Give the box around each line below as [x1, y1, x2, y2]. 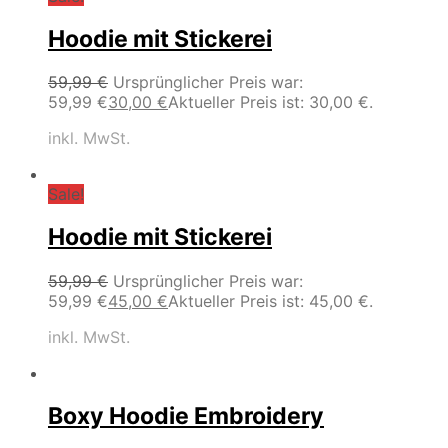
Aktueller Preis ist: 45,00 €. [168, 290, 373, 311]
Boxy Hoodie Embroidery [48, 401, 324, 430]
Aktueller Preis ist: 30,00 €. [168, 92, 373, 113]
